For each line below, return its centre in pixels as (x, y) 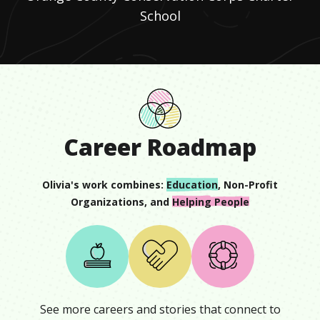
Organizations (107, 202)
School (160, 16)
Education (192, 185)
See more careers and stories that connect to (160, 309)
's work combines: (117, 185)
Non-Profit (251, 185)
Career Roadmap (160, 147)
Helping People (211, 202)
